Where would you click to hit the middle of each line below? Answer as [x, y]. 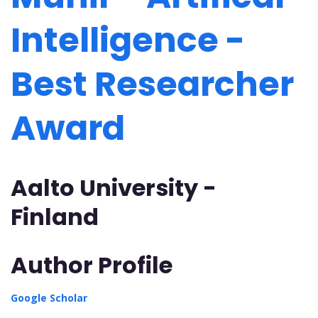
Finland [57, 217]
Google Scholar [49, 297]
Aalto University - [114, 188]
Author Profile [92, 265]
